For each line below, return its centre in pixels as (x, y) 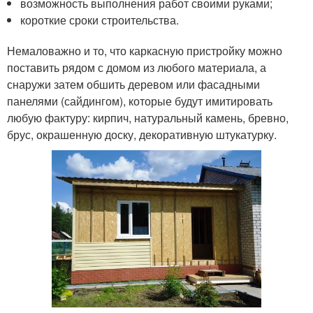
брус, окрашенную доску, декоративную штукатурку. (142, 134)
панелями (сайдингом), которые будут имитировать (140, 101)
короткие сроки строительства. (100, 20)
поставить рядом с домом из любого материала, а (137, 67)
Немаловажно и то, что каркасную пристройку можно (145, 51)
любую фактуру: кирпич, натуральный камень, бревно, (148, 118)
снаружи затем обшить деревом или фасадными (133, 84)
